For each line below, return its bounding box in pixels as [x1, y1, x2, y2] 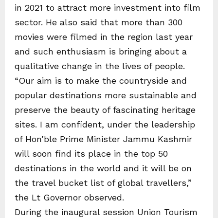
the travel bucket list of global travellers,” [15, 178, 192, 188]
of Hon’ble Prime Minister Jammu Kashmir [15, 134, 192, 144]
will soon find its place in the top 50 [15, 148, 168, 159]
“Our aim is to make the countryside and [15, 75, 187, 86]
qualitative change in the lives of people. [15, 61, 185, 71]
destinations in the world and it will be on [15, 163, 192, 173]
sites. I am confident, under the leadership [15, 119, 195, 129]
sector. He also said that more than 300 [15, 17, 182, 27]
